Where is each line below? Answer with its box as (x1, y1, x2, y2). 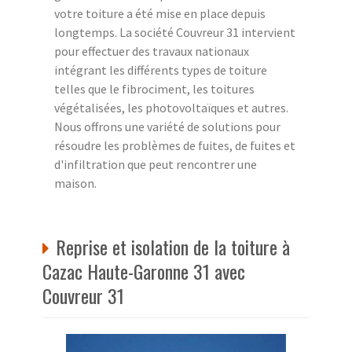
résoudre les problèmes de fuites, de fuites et (54, 137, 295, 153)
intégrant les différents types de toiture (54, 61, 267, 78)
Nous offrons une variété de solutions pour (54, 118, 280, 134)
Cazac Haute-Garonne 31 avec (42, 256, 245, 285)
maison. (54, 174, 97, 191)
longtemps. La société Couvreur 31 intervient (54, 24, 295, 40)
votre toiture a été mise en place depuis (54, 5, 266, 21)
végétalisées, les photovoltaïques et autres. (54, 99, 288, 115)
